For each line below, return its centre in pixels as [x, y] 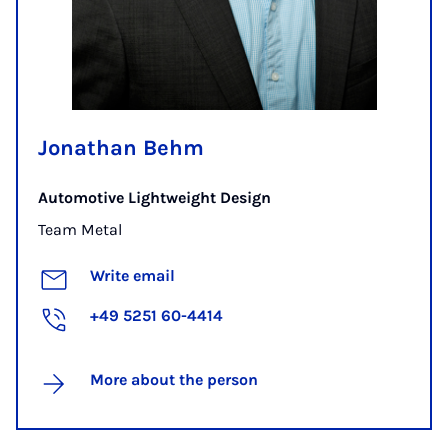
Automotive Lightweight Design [154, 198]
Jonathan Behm [121, 148]
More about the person [174, 380]
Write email [132, 276]
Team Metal [80, 230]
